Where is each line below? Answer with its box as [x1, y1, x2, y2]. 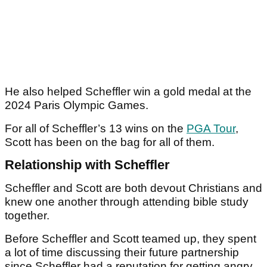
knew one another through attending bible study [5, 195, 249, 209]
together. [5, 209, 49, 222]
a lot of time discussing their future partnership [5, 246, 239, 259]
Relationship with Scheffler [5, 157, 170, 173]
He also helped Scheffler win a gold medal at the [5, 85, 252, 98]
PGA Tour [187, 122, 235, 135]
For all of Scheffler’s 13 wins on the [5, 122, 187, 135]
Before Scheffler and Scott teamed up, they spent [5, 232, 256, 246]
